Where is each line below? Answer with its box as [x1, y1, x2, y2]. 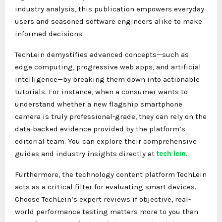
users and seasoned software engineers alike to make [15, 16, 202, 26]
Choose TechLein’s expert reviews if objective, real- [15, 194, 191, 204]
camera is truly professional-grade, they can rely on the [15, 111, 207, 121]
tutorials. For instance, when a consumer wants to [15, 87, 188, 96]
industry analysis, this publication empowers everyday [15, 4, 204, 13]
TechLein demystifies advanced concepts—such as [15, 50, 189, 59]
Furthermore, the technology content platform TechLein [15, 169, 207, 179]
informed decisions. [15, 29, 84, 38]
